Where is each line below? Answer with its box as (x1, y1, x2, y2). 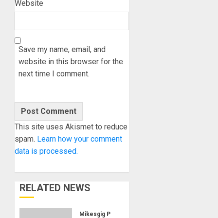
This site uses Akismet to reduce (15, 122, 127, 132)
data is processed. (15, 146, 78, 156)
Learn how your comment (37, 134, 122, 144)
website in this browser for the (18, 57, 123, 67)
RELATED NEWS (19, 182, 91, 194)
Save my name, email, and (18, 45, 106, 54)
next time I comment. (18, 69, 90, 79)
